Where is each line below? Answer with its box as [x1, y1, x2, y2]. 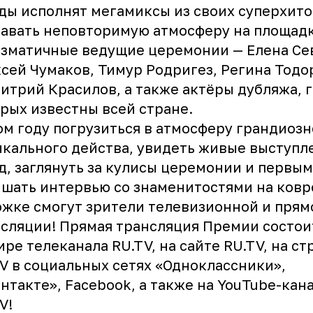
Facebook [65, 275, 131, 293]
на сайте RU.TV [159, 236, 263, 254]
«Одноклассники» [155, 256, 282, 273]
